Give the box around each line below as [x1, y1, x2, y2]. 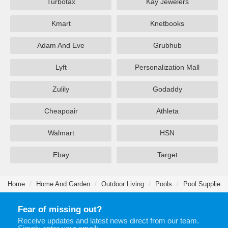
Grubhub [153, 41, 182, 49]
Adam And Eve [37, 41, 84, 49]
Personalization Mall [135, 63, 199, 71]
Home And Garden [36, 180, 90, 188]
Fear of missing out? [18, 204, 102, 214]
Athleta [156, 106, 179, 115]
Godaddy [152, 84, 182, 93]
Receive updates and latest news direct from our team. [18, 216, 199, 225]
